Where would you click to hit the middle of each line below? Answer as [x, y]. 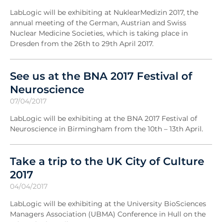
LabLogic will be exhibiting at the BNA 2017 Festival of [104, 118]
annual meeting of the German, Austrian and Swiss [98, 23]
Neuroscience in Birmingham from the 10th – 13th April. [107, 129]
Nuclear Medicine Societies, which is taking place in [99, 33]
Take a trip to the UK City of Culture [107, 161]
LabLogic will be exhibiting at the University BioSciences [108, 203]
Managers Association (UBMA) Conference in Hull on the [108, 214]
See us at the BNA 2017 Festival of [101, 76]
